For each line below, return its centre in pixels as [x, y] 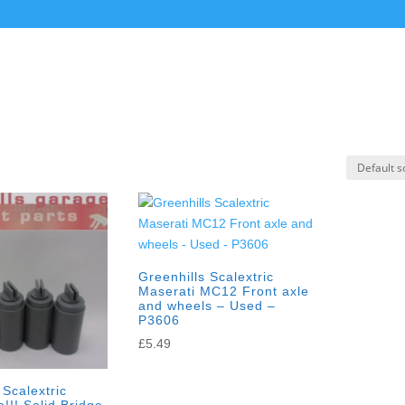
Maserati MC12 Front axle [223, 291]
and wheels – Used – [207, 306]
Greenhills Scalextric [206, 277]
